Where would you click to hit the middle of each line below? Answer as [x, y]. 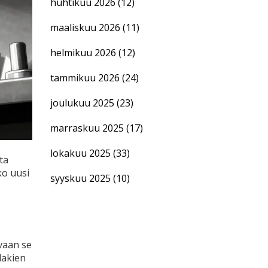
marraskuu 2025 [88, 128]
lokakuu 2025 [81, 153]
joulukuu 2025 [83, 103]
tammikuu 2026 [86, 78]
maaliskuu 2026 [86, 28]
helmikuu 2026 [84, 53]
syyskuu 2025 [81, 178]
